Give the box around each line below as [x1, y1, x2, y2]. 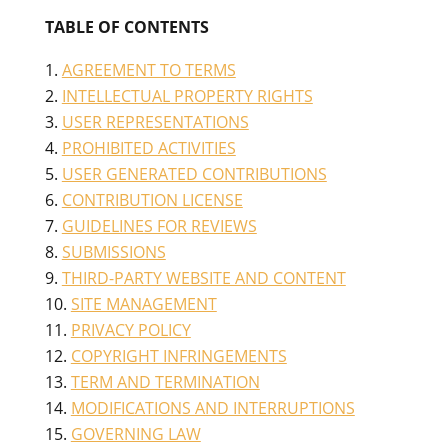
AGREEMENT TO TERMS [61, 59, 236, 81]
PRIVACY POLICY [70, 319, 191, 341]
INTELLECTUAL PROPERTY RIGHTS [61, 85, 313, 107]
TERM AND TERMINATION [70, 371, 260, 393]
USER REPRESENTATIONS [61, 111, 249, 133]
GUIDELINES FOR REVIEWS [61, 215, 257, 237]
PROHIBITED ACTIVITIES [61, 137, 236, 159]
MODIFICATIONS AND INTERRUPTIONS [70, 397, 355, 419]
